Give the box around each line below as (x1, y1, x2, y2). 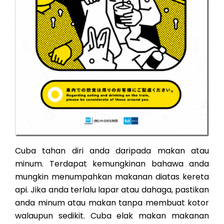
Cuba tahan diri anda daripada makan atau (15, 144, 209, 156)
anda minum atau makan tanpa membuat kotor (15, 196, 209, 208)
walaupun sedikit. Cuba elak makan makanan (15, 209, 209, 221)
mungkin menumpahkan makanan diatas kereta (15, 170, 209, 182)
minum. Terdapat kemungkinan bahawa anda (15, 157, 209, 169)
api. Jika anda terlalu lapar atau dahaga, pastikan (15, 183, 209, 195)
